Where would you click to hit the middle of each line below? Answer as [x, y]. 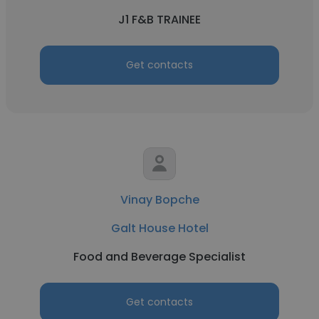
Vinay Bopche [159, 200]
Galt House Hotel [159, 228]
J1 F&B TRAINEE [159, 20]
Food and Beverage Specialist [159, 257]
